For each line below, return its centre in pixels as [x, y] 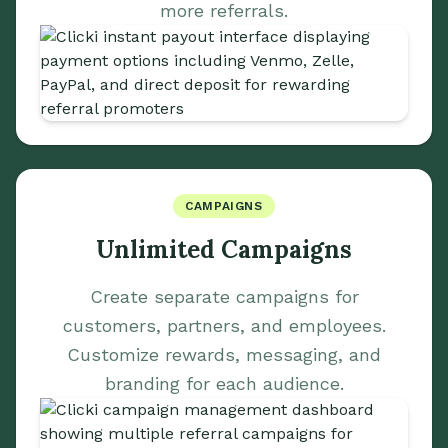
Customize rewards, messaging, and [224, 354]
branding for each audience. [224, 383]
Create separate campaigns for [224, 296]
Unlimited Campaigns [224, 249]
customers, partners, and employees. [224, 325]
